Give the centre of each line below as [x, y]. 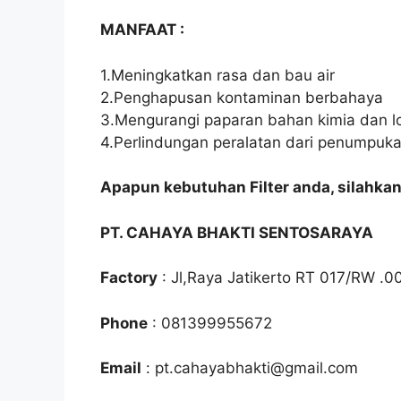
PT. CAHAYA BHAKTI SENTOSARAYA [237, 232]
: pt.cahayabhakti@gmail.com [250, 368]
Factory [129, 278]
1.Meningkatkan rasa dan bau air [218, 75]
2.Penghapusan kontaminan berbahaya [242, 97]
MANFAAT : [142, 30]
